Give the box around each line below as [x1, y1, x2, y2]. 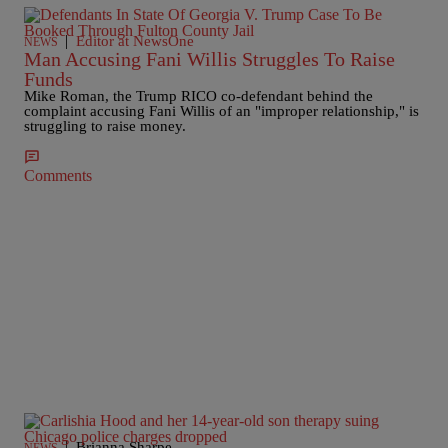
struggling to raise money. [24, 118, 186, 134]
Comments [24, 167, 92, 184]
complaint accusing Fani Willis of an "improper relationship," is [24, 103, 419, 119]
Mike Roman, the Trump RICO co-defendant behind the [24, 88, 373, 104]
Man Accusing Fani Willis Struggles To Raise [24, 48, 395, 70]
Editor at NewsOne [76, 33, 194, 49]
